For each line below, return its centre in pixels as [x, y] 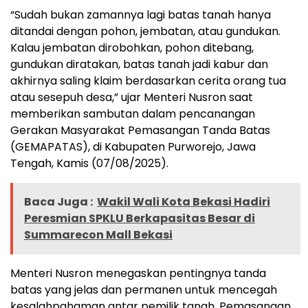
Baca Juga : [58, 201]
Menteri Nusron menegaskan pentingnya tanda [138, 273]
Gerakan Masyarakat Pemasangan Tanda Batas [140, 130]
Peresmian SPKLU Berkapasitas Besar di [140, 218]
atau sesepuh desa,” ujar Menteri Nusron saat [132, 97]
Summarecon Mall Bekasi [98, 234]
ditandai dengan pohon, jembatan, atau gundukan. [145, 31]
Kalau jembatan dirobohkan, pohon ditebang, [132, 47]
